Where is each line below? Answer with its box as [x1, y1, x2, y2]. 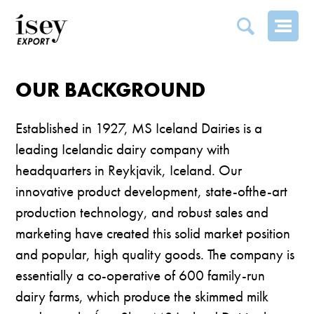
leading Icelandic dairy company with [15, 139, 231, 159]
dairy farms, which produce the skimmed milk [15, 287, 269, 306]
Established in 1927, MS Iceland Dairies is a [15, 118, 263, 138]
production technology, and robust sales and [15, 203, 269, 222]
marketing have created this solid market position [15, 224, 291, 243]
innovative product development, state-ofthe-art [15, 182, 288, 201]
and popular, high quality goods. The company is [15, 245, 295, 264]
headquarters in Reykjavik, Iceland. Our [15, 161, 243, 180]
